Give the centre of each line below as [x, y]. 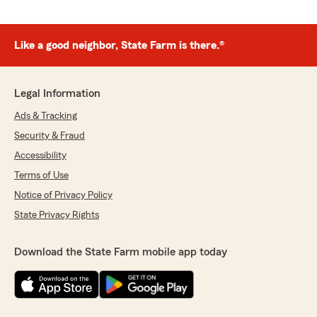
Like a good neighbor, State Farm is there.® [119, 45]
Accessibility [40, 156]
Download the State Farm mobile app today [121, 252]
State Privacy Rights [57, 215]
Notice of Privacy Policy [63, 195]
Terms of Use [41, 175]
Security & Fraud [50, 136]
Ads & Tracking [46, 116]
